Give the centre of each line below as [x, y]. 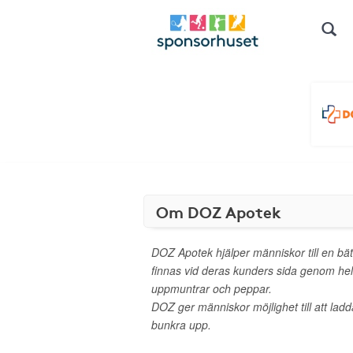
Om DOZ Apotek [219, 211]
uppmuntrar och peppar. [212, 288]
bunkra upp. [181, 325]
